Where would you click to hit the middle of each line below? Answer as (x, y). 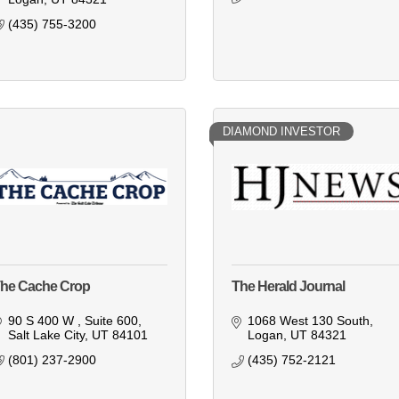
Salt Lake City (46, 335)
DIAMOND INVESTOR (281, 132)
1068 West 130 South (308, 321)
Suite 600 (111, 321)
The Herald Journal (288, 287)
